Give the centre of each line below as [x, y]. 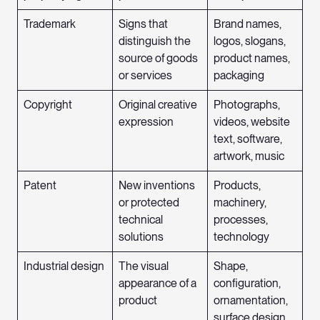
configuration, [247, 284]
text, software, [248, 139]
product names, [252, 59]
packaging [239, 76]
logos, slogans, [250, 41]
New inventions [157, 186]
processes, [241, 220]
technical [141, 220]
